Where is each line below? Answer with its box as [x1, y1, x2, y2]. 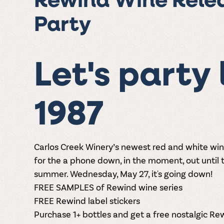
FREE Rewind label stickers [33, 195, 140, 206]
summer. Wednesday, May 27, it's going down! [33, 168, 212, 179]
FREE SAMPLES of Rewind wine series [33, 181, 182, 193]
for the [33, 154, 63, 166]
